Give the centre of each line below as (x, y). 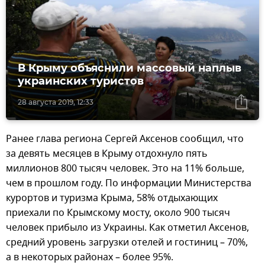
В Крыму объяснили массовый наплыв (130, 68)
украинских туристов (81, 81)
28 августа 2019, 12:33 (56, 102)
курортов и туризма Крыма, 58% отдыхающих (112, 198)
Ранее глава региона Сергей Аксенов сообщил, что (125, 139)
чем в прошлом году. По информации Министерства (129, 184)
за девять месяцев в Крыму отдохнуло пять (107, 154)
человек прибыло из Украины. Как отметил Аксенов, (127, 228)
